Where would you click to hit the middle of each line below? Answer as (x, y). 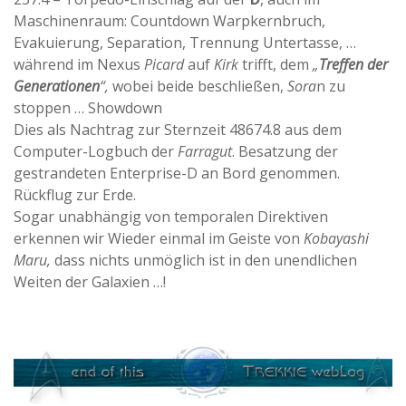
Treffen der (353, 64)
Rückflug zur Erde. (75, 194)
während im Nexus (79, 64)
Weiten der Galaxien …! (90, 281)
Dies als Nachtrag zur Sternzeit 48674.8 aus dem (178, 129)
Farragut (205, 151)
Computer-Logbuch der (96, 151)
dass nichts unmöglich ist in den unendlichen (204, 260)
